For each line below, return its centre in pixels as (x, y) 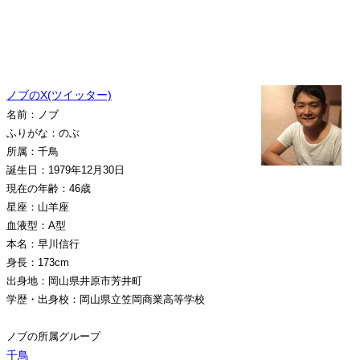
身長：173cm (38, 262)
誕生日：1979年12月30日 (65, 170)
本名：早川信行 (43, 244)
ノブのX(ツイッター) (59, 95)
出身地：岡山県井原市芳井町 (74, 281)
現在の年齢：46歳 (49, 188)
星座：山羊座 (38, 207)
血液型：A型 (36, 225)
